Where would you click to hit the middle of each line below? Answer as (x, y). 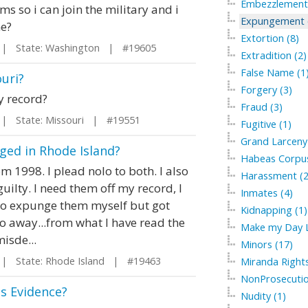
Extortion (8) (269, 38)
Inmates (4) (266, 193)
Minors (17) (266, 244)
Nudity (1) (263, 296)
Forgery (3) (266, 90)
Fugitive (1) (266, 124)
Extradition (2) (273, 55)
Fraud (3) (261, 107)
